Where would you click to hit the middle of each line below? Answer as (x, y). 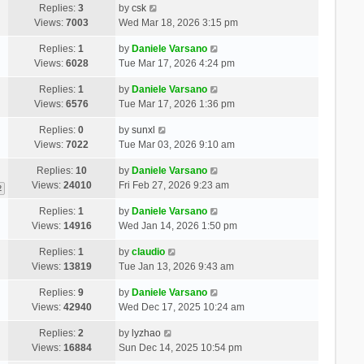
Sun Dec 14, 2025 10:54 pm (180, 347)
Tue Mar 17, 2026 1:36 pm (176, 104)
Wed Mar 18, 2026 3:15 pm (178, 22)
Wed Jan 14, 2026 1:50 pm (178, 225)
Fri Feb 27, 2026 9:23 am (173, 185)
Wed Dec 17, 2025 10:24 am (181, 307)
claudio (148, 251)
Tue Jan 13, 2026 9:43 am (176, 266)
